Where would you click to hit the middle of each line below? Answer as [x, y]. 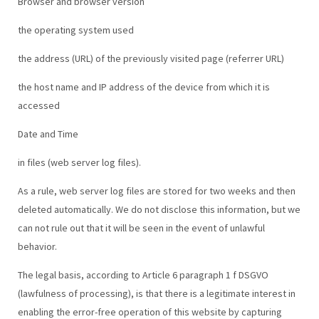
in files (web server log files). [79, 162]
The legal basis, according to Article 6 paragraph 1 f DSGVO [143, 274]
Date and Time [48, 134]
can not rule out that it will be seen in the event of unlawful [141, 228]
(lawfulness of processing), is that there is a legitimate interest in [156, 293]
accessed [38, 105]
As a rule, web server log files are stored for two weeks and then [156, 190]
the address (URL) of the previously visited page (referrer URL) [151, 58]
